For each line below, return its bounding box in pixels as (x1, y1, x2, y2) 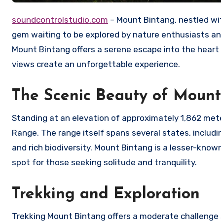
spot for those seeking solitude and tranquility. (12, 157, 197, 168)
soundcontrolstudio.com (16, 15, 108, 25)
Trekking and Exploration (12, 186, 200, 203)
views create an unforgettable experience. (12, 59, 180, 70)
